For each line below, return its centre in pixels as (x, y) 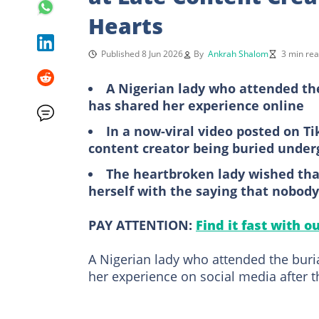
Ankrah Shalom (238, 53)
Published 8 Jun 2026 (142, 53)
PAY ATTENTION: (142, 225)
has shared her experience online (196, 105)
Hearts (126, 26)
